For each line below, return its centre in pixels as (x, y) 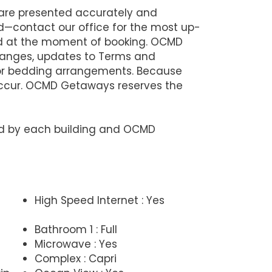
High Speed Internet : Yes (100, 200)
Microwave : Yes (76, 244)
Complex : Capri (76, 258)
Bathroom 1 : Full (76, 229)
